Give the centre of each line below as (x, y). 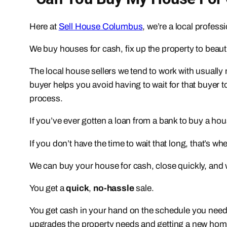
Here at (44, 26)
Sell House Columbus (101, 26)
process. (46, 99)
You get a (48, 188)
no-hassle (114, 188)
